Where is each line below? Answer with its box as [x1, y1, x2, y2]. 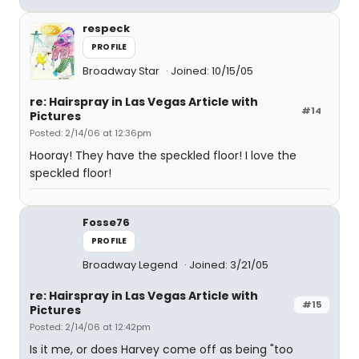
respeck [83, 21, 130, 37]
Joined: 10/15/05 [171, 63, 253, 79]
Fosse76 [83, 215, 130, 231]
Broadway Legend [83, 257, 180, 273]
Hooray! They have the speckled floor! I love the [30, 147, 296, 164]
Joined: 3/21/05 [189, 257, 268, 273]
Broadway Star [83, 63, 162, 79]
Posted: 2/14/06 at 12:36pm [30, 127, 151, 140]
